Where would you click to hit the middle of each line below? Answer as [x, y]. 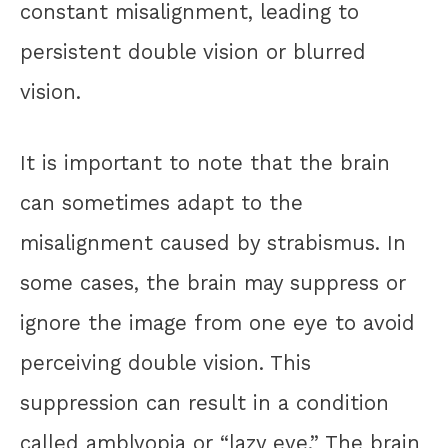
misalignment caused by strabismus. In [213, 243]
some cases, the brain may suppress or [213, 283]
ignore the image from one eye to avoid [217, 323]
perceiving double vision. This [165, 363]
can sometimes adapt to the [161, 203]
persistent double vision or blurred [193, 52]
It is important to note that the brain [205, 163]
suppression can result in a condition [204, 403]
